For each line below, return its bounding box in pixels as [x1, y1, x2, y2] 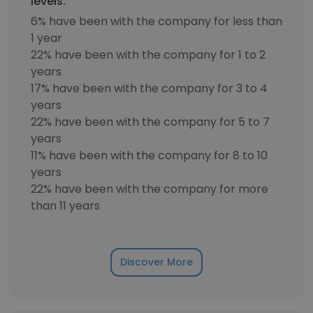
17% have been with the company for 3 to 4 [31, 80, 268, 96]
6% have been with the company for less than [31, 13, 282, 29]
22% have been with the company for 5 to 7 [31, 114, 270, 130]
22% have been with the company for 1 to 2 [31, 47, 265, 63]
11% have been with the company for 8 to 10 [31, 147, 268, 163]
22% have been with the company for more [31, 181, 268, 197]
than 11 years [31, 198, 100, 214]
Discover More [120, 255, 193, 269]
